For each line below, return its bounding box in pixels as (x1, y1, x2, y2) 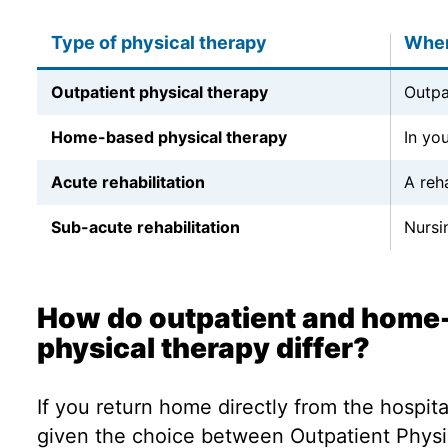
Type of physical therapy (50, 32, 267, 53)
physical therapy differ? (36, 330, 370, 365)
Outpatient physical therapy (50, 82, 268, 102)
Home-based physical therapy (50, 127, 287, 147)
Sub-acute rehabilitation (50, 217, 240, 237)
